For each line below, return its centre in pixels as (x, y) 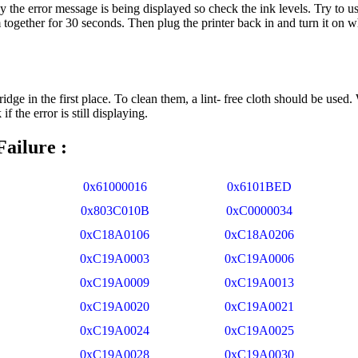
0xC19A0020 (111, 306)
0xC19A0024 (111, 330)
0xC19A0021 (256, 306)
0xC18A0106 (111, 234)
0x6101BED (256, 186)
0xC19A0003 (111, 258)
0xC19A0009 (111, 282)
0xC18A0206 (256, 234)
